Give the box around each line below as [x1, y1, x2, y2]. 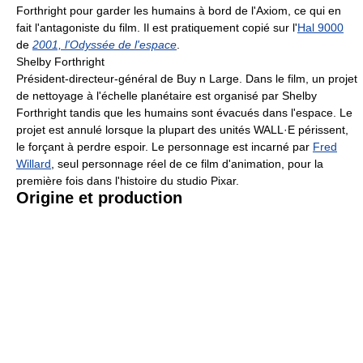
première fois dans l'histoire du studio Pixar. [16, 173, 239, 187]
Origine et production [16, 188, 182, 207]
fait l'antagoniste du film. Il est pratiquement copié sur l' [16, 20, 297, 34]
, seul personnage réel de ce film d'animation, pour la [51, 156, 323, 170]
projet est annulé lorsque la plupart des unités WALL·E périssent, [16, 122, 348, 136]
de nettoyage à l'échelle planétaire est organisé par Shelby [16, 88, 317, 102]
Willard [16, 156, 51, 170]
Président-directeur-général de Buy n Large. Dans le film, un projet [16, 71, 357, 85]
